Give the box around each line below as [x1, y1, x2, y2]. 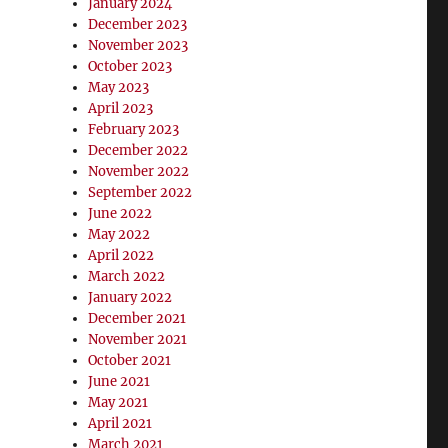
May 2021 [88, 394, 149, 411]
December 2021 [88, 310, 187, 327]
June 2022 [88, 205, 153, 222]
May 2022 [88, 226, 151, 243]
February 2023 [88, 121, 180, 138]
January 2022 [88, 289, 173, 306]
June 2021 [88, 373, 151, 390]
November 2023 [88, 37, 189, 54]
